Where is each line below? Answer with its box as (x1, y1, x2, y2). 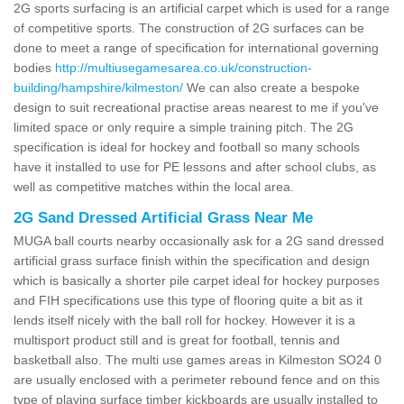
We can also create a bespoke (183, 79, 360, 95)
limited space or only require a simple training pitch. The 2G (14, 119, 353, 134)
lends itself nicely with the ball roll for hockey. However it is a (14, 312, 355, 327)
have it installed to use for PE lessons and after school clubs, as (14, 159, 376, 174)
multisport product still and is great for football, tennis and (14, 332, 340, 347)
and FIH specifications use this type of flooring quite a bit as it (14, 292, 363, 308)
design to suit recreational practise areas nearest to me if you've (14, 99, 379, 115)
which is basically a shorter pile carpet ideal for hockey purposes (14, 272, 380, 288)
